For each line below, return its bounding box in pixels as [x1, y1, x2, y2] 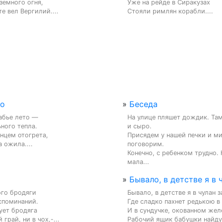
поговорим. [127, 140, 164, 148]
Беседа [129, 99, 158, 109]
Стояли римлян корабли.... [127, 7, 213, 15]
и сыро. [127, 122, 152, 130]
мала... [127, 158, 149, 166]
